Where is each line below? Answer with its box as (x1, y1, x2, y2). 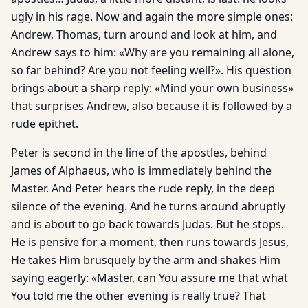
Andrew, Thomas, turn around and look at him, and (11, 27, 277, 42)
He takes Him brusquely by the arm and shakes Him (11, 252, 280, 267)
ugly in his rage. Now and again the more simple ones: (11, 9, 293, 24)
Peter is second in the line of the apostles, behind (11, 145, 267, 160)
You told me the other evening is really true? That (11, 288, 266, 303)
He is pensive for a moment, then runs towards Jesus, (11, 234, 289, 250)
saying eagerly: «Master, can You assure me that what (11, 270, 288, 285)
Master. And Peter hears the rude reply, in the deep (11, 181, 275, 196)
